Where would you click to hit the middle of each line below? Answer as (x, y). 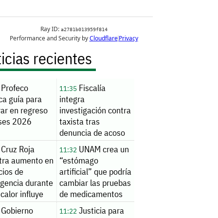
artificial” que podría (95, 172)
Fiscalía (91, 88)
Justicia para (100, 211)
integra (72, 99)
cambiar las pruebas (95, 183)
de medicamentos (91, 194)
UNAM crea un (103, 149)
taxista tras (79, 121)
